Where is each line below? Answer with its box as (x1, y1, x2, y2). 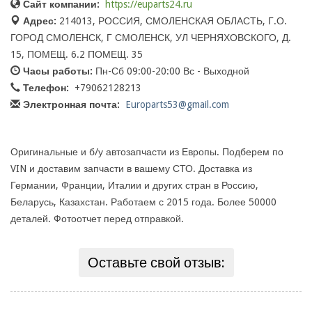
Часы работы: (23, 65, 93, 77)
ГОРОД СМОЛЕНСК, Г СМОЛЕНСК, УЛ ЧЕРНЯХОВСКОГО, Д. (10, 32, 291, 44)
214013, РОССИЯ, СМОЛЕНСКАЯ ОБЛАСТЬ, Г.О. (59, 15, 287, 27)
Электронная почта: (23, 99, 120, 111)
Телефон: (23, 82, 69, 94)
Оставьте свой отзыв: (87, 254, 225, 272)
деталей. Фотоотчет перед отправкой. (10, 213, 184, 225)
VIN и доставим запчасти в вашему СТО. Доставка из (10, 163, 252, 175)
